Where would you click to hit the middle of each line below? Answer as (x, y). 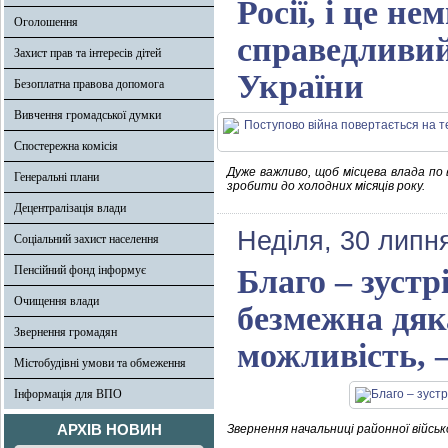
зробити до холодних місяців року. (326, 186)
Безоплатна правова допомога (89, 84)
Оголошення (46, 22)
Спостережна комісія (66, 146)
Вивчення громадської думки (87, 115)
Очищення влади (56, 301)
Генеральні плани (56, 177)
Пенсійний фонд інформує (80, 270)
